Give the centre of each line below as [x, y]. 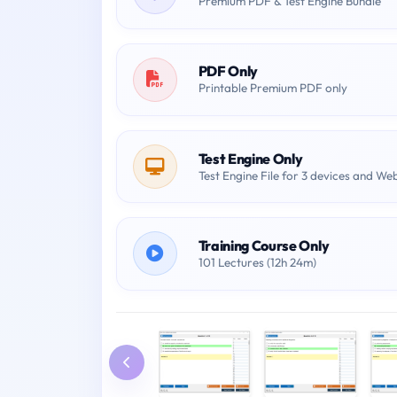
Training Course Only [264, 246]
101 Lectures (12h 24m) [257, 262]
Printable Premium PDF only [272, 88]
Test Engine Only [250, 158]
